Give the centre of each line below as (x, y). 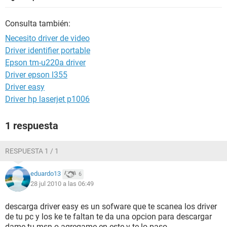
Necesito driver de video (47, 38)
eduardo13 (46, 174)
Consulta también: (38, 24)
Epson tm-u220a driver (45, 63)
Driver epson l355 (36, 75)
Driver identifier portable (48, 50)
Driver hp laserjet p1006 (47, 99)
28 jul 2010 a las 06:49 (62, 184)
